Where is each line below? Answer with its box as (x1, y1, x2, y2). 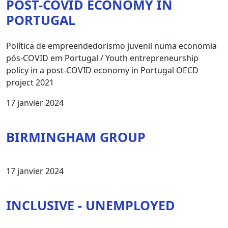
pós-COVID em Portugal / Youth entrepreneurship (6, 52, 198, 64)
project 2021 (6, 76, 54, 88)
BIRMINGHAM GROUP (6, 128, 146, 146)
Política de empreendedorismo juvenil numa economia (6, 40, 217, 51)
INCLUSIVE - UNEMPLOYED (6, 196, 175, 214)
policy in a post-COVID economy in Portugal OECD (6, 64, 198, 76)
